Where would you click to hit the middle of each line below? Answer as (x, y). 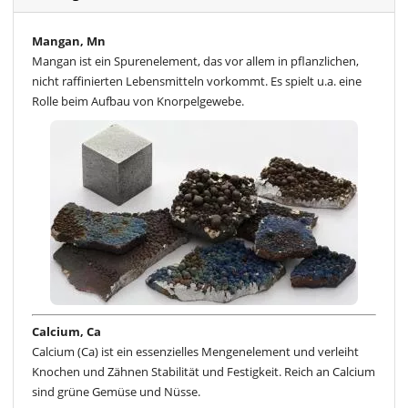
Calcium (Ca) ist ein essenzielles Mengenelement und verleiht (195, 352)
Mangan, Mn (69, 41)
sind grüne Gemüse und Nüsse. (116, 392)
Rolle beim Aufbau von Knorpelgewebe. (138, 101)
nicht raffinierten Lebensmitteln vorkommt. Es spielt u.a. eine (197, 81)
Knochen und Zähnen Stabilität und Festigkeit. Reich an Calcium (204, 372)
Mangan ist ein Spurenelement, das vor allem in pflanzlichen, (195, 61)
